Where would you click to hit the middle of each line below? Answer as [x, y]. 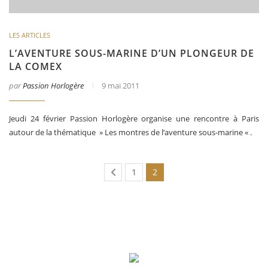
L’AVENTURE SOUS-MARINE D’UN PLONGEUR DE [132, 54]
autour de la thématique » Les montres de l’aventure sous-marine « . [130, 133]
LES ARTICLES [30, 35]
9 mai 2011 [121, 86]
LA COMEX [36, 67]
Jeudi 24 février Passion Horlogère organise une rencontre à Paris [134, 119]
